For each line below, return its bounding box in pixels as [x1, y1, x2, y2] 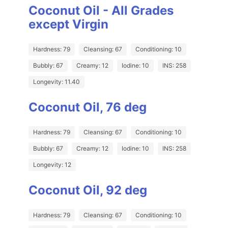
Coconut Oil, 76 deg [28, 100, 147, 115]
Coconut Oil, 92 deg [28, 183, 147, 198]
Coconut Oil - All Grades [28, 3, 174, 18]
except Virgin [28, 17, 108, 32]
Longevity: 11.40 [33, 78, 80, 86]
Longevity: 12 [33, 161, 71, 169]
